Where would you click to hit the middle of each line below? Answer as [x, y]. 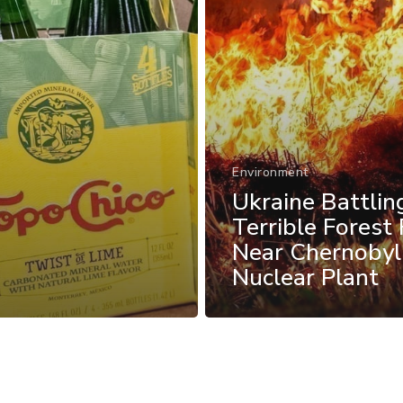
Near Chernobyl [317, 252]
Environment [270, 172]
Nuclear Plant [305, 277]
